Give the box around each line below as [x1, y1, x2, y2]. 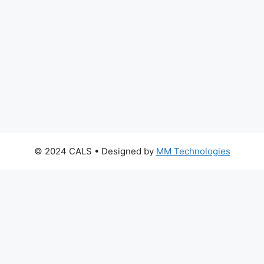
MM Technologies [156, 146, 230, 157]
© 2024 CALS [34, 146, 92, 157]
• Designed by [91, 146, 156, 157]
